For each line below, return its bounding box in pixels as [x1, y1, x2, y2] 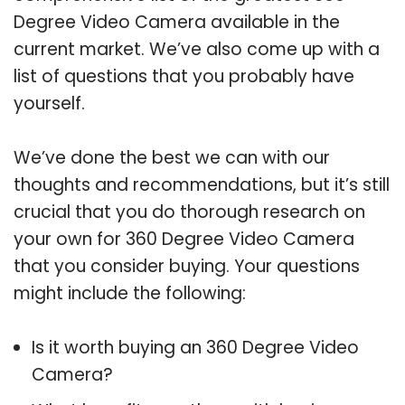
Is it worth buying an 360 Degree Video [32, 334, 359, 360]
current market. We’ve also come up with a [14, 36, 380, 61]
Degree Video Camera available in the [14, 9, 340, 34]
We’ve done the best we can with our [14, 145, 330, 170]
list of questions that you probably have [14, 63, 354, 89]
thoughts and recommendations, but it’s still [14, 172, 390, 197]
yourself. [14, 90, 85, 116]
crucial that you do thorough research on [14, 199, 365, 224]
